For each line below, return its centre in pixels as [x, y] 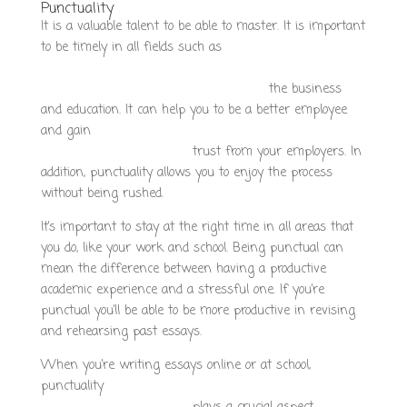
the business [303, 89]
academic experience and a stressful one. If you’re [182, 290]
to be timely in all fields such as [131, 48]
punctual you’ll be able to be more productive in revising [198, 311]
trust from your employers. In [274, 152]
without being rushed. [102, 194]
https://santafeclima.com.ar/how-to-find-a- [226, 387]
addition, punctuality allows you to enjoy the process [186, 173]
